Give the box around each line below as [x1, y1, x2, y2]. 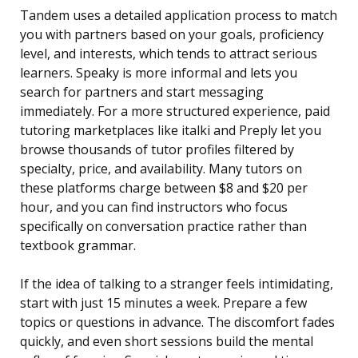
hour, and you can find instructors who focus [20, 198, 288, 217]
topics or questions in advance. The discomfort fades [20, 313, 335, 332]
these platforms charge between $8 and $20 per [20, 179, 308, 197]
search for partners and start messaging [20, 83, 264, 101]
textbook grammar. [20, 237, 136, 255]
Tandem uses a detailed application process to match [20, 6, 337, 25]
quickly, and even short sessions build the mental [20, 332, 313, 351]
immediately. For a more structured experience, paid [20, 102, 330, 121]
